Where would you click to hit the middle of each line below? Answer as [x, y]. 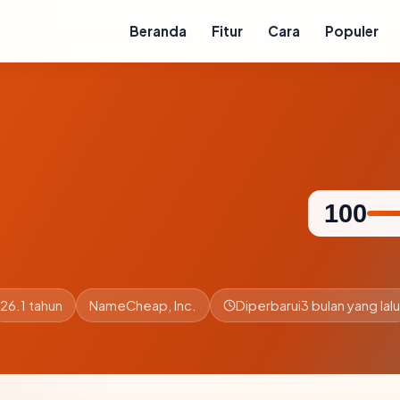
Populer [351, 31]
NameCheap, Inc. [143, 305]
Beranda [158, 31]
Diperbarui [268, 305]
